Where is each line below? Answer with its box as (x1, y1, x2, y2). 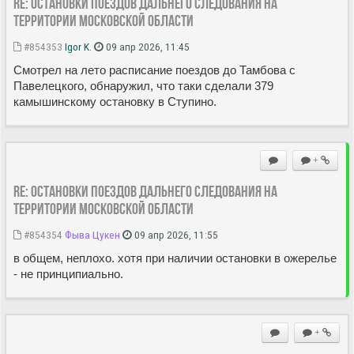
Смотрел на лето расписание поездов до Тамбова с (13, 62, 296, 77)
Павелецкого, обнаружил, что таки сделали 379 (13, 78, 273, 92)
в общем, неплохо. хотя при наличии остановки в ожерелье (13, 250, 337, 265)
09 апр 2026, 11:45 (104, 40, 190, 53)
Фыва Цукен (65, 228, 120, 241)
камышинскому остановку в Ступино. (13, 94, 217, 108)
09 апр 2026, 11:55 (132, 228, 218, 241)
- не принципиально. (13, 266, 123, 281)
